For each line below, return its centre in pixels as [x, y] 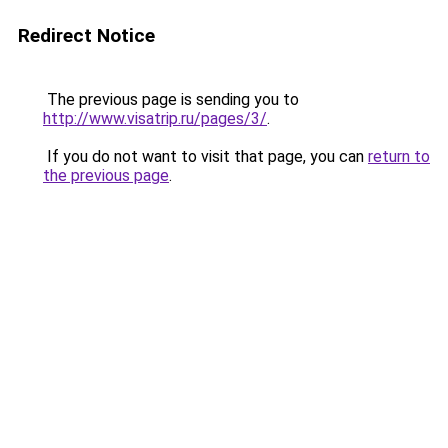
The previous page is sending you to [171, 99]
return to [399, 156]
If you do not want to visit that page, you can [205, 156]
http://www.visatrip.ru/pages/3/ [155, 118]
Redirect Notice [86, 35]
